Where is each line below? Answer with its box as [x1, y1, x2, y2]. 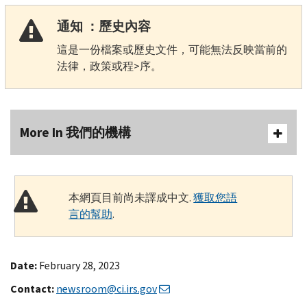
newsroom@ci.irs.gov [56, 281, 157, 296]
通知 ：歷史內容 [56, 17, 151, 35]
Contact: [10, 281, 54, 296]
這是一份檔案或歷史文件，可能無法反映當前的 [56, 42, 287, 57]
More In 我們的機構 [20, 123, 131, 141]
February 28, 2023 [39, 258, 120, 273]
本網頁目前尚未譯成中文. [69, 190, 194, 205]
